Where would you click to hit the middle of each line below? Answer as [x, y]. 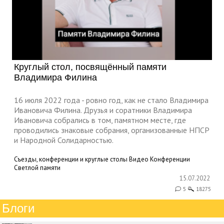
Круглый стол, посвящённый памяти [90, 67]
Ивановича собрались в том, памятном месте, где [100, 120]
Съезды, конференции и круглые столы [71, 159]
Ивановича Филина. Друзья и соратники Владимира [103, 110]
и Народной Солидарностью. [64, 140]
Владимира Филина [55, 78]
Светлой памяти [37, 168]
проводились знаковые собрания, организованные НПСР [112, 130]
